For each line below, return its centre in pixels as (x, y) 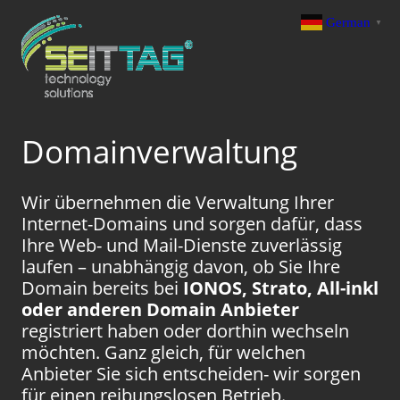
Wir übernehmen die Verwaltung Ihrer (178, 203)
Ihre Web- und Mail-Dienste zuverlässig (182, 246)
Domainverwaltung (159, 152)
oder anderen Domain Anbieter (160, 310)
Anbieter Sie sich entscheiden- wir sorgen (191, 374)
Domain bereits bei (102, 288)
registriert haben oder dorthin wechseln (185, 331)
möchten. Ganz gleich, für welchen (163, 353)
